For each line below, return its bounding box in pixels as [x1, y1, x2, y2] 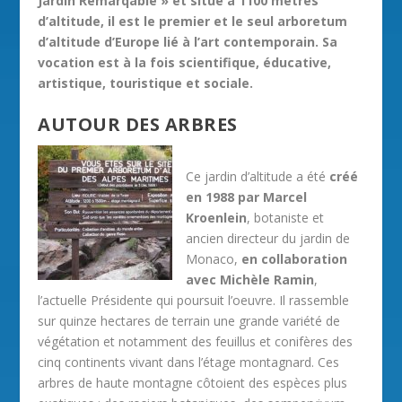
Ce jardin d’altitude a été [186, 167, 330, 185]
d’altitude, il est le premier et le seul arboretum [38, 12, 348, 30]
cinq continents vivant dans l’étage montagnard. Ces [38, 353, 340, 371]
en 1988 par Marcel [186, 188, 308, 205]
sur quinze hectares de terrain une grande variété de [38, 311, 341, 329]
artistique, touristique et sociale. [38, 74, 254, 92]
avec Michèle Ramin [186, 270, 315, 288]
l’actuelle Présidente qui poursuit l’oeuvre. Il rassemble [38, 291, 350, 309]
